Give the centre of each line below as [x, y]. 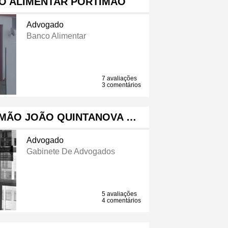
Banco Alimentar [56, 36]
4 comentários [122, 201]
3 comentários [122, 85]
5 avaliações [120, 194]
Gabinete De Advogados [70, 152]
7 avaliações [120, 79]
